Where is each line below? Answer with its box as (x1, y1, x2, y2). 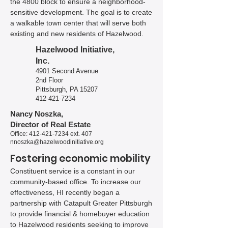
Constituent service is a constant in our (10, 167, 135, 175)
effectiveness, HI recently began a (10, 188, 120, 196)
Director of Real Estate (10, 120, 91, 129)
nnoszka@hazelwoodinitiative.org (10, 138, 104, 146)
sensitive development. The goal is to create (10, 8, 152, 16)
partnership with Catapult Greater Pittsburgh (10, 199, 152, 207)
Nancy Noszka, (10, 109, 63, 118)
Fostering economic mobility (10, 152, 151, 165)
